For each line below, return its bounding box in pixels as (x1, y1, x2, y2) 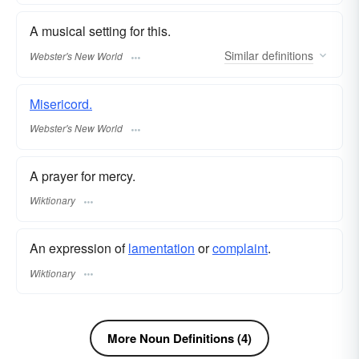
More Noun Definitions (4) (107, 329, 252, 348)
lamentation (128, 239, 195, 258)
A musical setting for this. (30, 22, 171, 41)
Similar (224, 46, 259, 63)
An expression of (30, 239, 128, 258)
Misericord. (30, 94, 92, 113)
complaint (212, 239, 268, 258)
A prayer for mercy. (30, 166, 135, 185)
